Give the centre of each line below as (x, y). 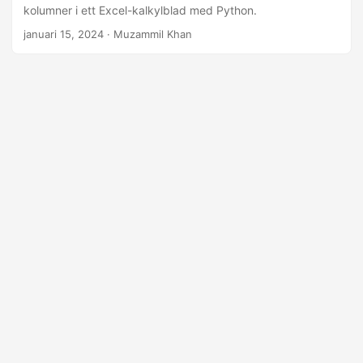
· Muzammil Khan (148, 34)
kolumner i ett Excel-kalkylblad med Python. (140, 10)
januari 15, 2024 (64, 34)
